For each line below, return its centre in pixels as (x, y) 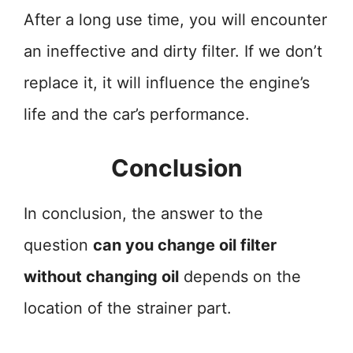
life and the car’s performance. (137, 114)
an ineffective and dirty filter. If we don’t (173, 51)
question (58, 245)
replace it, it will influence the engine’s (167, 83)
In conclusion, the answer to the (143, 214)
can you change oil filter (185, 245)
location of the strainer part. (128, 308)
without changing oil (101, 277)
